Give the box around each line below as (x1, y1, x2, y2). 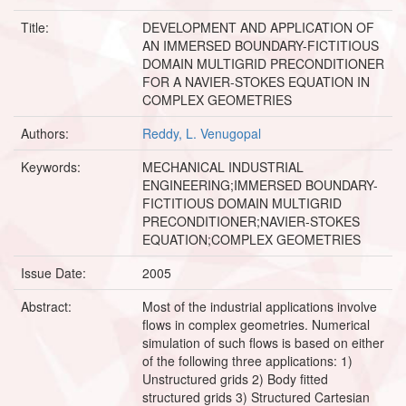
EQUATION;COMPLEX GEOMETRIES (142, 229, 361, 248)
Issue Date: (21, 263, 90, 282)
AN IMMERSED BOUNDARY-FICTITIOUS (142, 35, 379, 54)
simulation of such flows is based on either (142, 333, 384, 352)
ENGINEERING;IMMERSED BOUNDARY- (142, 175, 378, 194)
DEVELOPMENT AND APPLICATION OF (142, 17, 374, 36)
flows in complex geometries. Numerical (142, 314, 370, 333)
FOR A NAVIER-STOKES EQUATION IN (142, 72, 370, 91)
